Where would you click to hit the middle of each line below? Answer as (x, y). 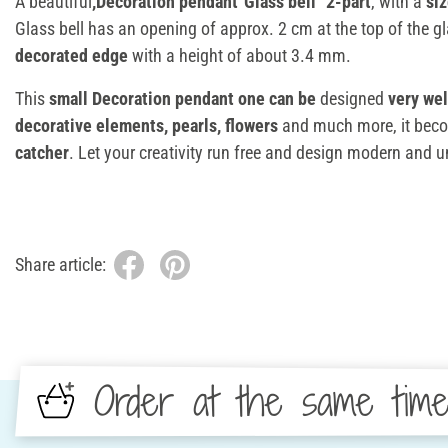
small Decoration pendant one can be (180, 98)
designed (350, 98)
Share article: (60, 265)
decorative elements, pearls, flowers (146, 125)
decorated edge (71, 55)
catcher (42, 152)
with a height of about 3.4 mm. (239, 55)
